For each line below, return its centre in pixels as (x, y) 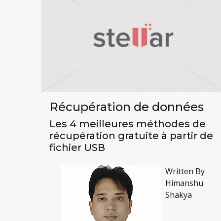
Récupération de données (126, 107)
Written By (185, 171)
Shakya (178, 195)
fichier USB (77, 147)
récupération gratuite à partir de (131, 135)
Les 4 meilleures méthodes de (127, 124)
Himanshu (184, 183)
